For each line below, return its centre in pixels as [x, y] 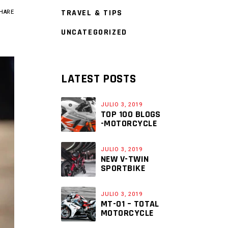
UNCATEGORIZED [94, 32]
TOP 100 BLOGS [131, 114]
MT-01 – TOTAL [130, 204]
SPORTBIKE [123, 168]
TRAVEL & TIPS [92, 13]
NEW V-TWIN [125, 159]
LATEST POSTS [99, 79]
